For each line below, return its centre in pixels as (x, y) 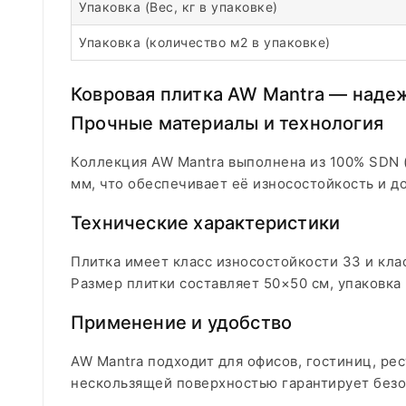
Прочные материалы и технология (227, 123)
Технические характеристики (206, 223)
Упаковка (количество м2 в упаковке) (205, 42)
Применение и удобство (182, 323)
